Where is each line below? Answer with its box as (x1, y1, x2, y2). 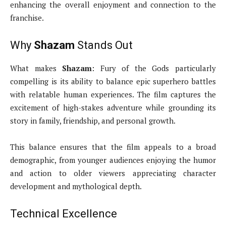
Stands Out (75, 39, 133, 52)
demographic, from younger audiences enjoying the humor (10, 155, 216, 165)
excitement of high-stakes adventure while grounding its (10, 102, 216, 113)
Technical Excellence (10, 207, 117, 220)
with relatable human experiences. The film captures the (10, 89, 216, 100)
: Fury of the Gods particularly (92, 63, 216, 74)
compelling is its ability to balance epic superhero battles (10, 76, 216, 87)
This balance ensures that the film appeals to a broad (10, 142, 216, 152)
